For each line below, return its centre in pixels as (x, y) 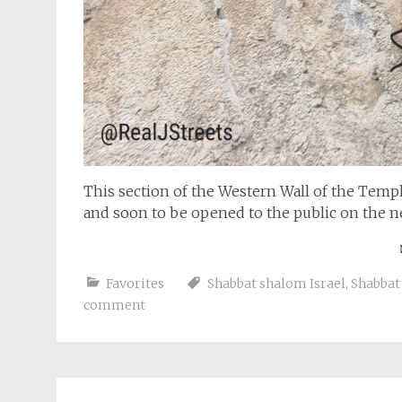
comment (114, 306)
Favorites (135, 284)
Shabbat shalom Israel (276, 284)
